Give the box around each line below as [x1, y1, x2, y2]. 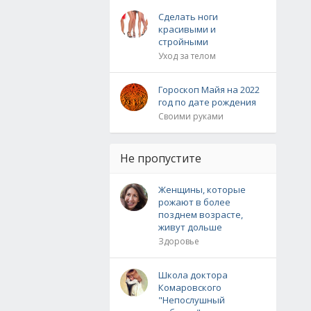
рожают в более [158, 196, 230, 208]
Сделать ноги [158, 10, 218, 23]
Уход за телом [158, 50, 216, 62]
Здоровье [158, 235, 199, 247]
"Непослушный [158, 294, 225, 306]
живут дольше [158, 221, 222, 233]
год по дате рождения [158, 96, 256, 108]
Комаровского [158, 281, 221, 294]
